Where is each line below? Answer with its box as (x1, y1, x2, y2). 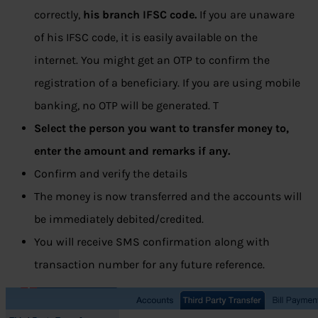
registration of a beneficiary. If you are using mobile (34, 76, 300, 89)
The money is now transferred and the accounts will (34, 190, 302, 203)
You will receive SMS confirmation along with (34, 235, 270, 248)
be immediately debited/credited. (34, 212, 204, 226)
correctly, (34, 8, 80, 21)
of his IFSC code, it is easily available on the (34, 31, 258, 44)
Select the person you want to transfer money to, (34, 121, 289, 135)
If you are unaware (197, 8, 295, 21)
